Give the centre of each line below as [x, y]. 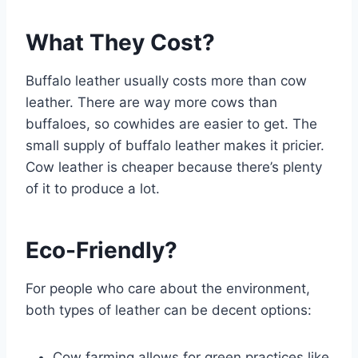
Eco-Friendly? [101, 250]
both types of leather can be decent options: [169, 310]
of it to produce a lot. [93, 188]
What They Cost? [120, 42]
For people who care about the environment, [168, 288]
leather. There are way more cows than [151, 102]
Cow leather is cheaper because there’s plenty [174, 167]
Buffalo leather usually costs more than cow [166, 80]
